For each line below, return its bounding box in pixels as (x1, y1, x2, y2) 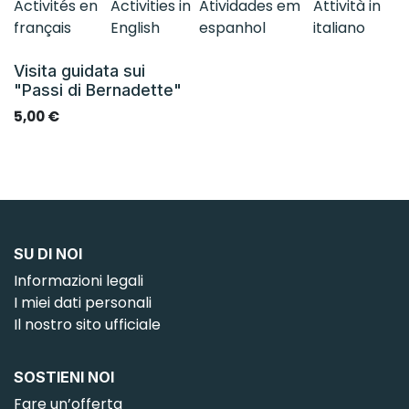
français (14, 16, 71, 38)
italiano (313, 16, 366, 38)
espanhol (199, 16, 266, 38)
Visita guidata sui (14, 60, 145, 80)
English (110, 16, 160, 38)
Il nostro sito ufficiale (14, 314, 161, 335)
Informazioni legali (14, 270, 143, 291)
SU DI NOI (14, 245, 82, 263)
